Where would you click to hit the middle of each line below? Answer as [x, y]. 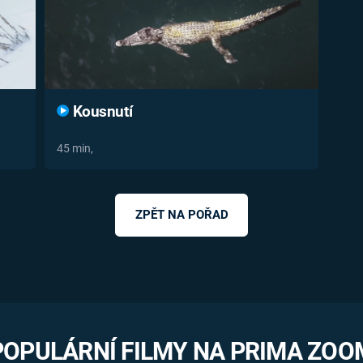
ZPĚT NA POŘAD [181, 215]
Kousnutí [101, 111]
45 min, [75, 149]
